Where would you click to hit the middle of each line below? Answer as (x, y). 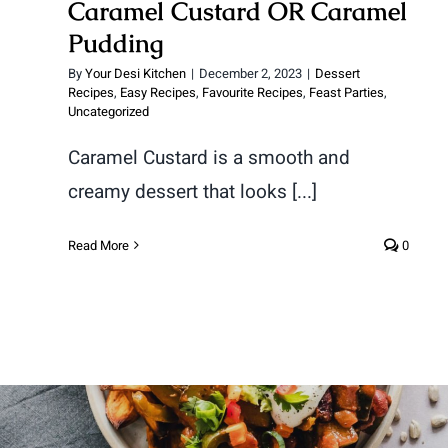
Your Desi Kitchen (135, 73)
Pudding (115, 42)
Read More (98, 245)
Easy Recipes (158, 92)
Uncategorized (108, 111)
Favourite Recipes (252, 92)
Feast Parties (346, 92)
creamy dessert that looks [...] (192, 191)
